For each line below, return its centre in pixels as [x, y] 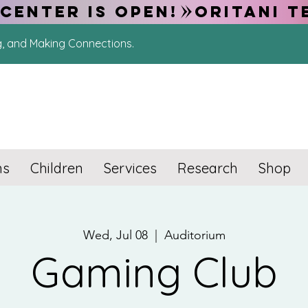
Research [208, 168]
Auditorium [195, 235]
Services [130, 168]
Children [57, 168]
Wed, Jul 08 [115, 235]
